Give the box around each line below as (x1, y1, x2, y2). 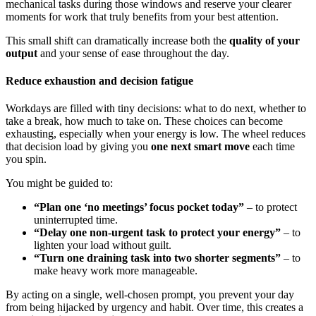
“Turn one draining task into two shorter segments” (34, 252, 281, 265)
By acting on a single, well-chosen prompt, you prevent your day (6, 288, 294, 301)
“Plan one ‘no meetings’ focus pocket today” (34, 201, 244, 214)
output (6, 47, 37, 59)
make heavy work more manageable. (34, 265, 197, 277)
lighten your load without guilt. (34, 239, 171, 252)
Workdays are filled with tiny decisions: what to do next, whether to (6, 102, 306, 115)
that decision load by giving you (6, 140, 151, 153)
